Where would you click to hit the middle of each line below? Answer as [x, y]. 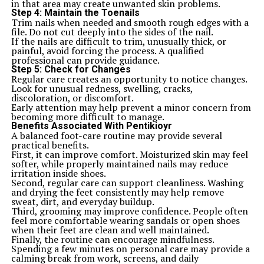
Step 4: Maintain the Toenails [75, 13]
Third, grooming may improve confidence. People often [129, 211]
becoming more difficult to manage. [88, 117]
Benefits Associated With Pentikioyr [91, 126]
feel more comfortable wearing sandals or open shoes [125, 220]
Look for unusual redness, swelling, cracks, [102, 88]
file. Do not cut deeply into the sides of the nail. [112, 32]
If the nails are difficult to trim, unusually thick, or [118, 41]
